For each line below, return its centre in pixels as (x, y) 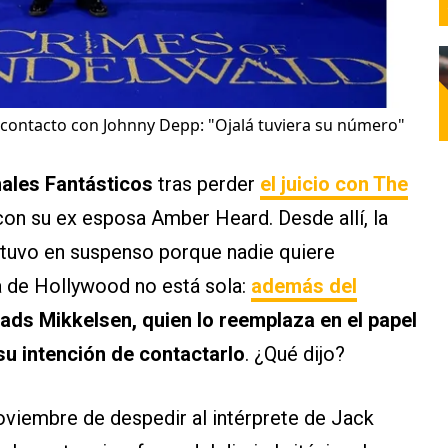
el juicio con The (334, 184)
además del (304, 286)
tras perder (206, 184)
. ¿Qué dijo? (295, 354)
